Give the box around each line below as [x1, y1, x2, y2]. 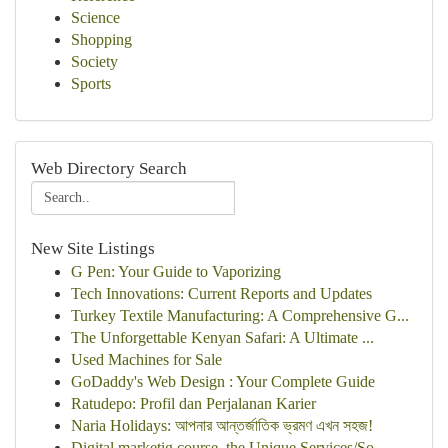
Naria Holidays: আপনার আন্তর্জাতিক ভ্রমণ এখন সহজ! [71, 417, 373, 434]
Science [71, 9, 120, 26]
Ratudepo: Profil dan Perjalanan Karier [71, 395, 316, 412]
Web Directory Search [31, 159, 187, 178]
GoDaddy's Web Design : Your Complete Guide [71, 373, 375, 390]
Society [71, 53, 118, 70]
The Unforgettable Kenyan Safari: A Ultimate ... [71, 329, 374, 346]
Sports [71, 75, 111, 92]
